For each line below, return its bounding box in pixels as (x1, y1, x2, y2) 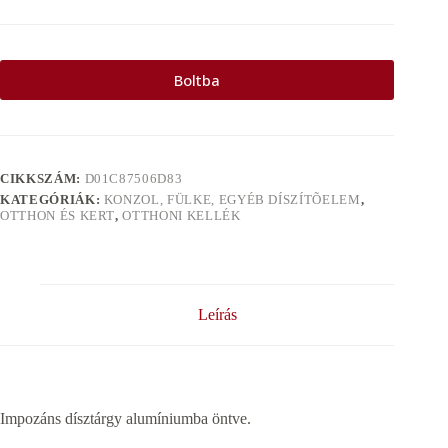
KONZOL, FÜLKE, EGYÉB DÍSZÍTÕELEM (103, 192, 361, 208)
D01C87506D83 (84, 171, 183, 187)
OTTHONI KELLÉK (122, 208, 241, 224)
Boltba (174, 70, 221, 91)
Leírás (197, 306, 237, 324)
